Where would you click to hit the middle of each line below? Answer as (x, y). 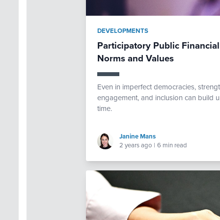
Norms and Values (135, 58)
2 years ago (136, 146)
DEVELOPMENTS (123, 31)
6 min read (172, 146)
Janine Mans (137, 137)
